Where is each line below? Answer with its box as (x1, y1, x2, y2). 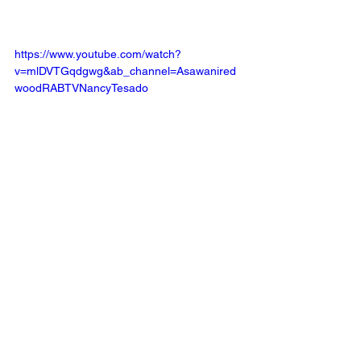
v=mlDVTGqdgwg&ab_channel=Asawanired (15, 64, 236, 77)
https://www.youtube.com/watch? (15, 48, 181, 60)
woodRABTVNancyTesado (15, 81, 148, 94)
